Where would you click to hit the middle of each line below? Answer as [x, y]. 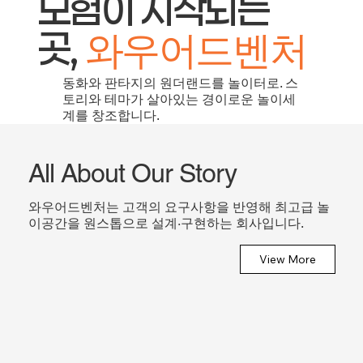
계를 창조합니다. [111, 116]
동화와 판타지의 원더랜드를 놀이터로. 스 [180, 83]
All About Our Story [132, 173]
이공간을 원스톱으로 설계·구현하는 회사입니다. [166, 223]
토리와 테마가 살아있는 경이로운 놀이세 [179, 100]
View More [287, 259]
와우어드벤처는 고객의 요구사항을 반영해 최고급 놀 [179, 207]
